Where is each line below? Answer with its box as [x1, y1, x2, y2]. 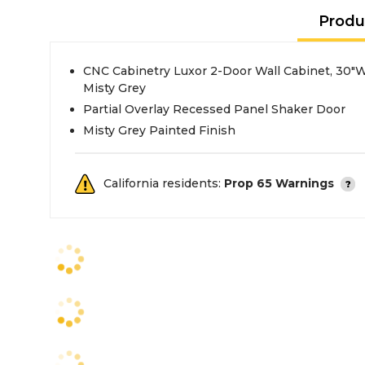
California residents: [103, 176, 224, 191]
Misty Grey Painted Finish [83, 123, 235, 138]
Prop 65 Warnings [224, 176, 334, 191]
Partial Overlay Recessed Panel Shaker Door [83, 102, 345, 117]
